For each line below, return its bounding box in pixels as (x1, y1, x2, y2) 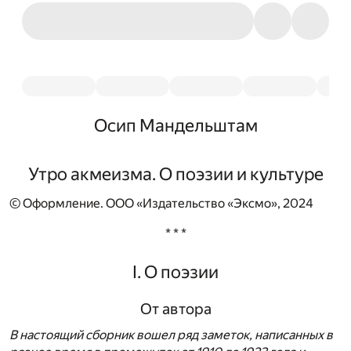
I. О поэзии (132, 261, 219, 282)
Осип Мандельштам (93, 115, 258, 136)
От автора (139, 299, 212, 318)
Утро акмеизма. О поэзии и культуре (27, 164, 324, 184)
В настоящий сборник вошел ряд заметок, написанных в (9, 327, 333, 343)
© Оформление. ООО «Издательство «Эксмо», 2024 (9, 196, 313, 212)
